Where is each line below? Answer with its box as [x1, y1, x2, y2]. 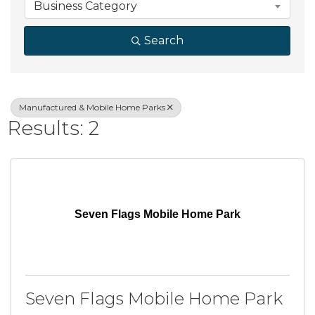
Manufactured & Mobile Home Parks [19, 102, 165, 112]
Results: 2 [7, 116, 99, 140]
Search [143, 34, 184, 47]
